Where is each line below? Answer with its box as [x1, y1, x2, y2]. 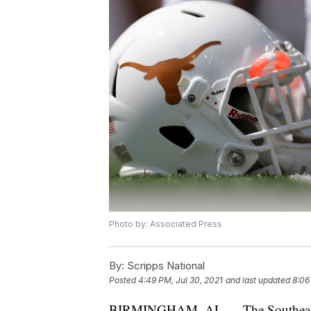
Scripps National [124, 259, 205, 273]
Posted [109, 275, 138, 286]
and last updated [226, 275, 290, 286]
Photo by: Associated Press [109, 219, 222, 230]
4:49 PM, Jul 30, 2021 [138, 275, 223, 286]
